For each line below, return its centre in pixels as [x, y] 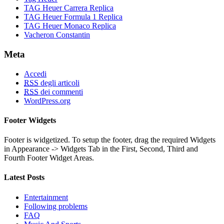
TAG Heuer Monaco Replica [70, 26]
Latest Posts [24, 177]
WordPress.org [47, 100]
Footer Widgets [30, 120]
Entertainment [46, 197]
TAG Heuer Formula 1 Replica [73, 17]
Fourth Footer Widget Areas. [49, 158]
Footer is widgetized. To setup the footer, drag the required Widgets [110, 140]
